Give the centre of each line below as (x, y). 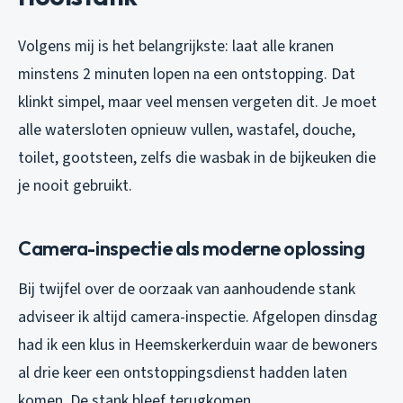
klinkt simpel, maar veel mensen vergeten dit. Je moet (197, 103)
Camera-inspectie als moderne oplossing (192, 249)
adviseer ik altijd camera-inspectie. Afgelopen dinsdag (198, 318)
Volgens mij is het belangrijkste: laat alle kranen (176, 47)
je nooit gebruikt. (75, 186)
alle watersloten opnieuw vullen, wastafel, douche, (187, 130)
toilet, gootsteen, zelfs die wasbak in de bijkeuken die (197, 158)
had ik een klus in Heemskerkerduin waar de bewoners (198, 345)
